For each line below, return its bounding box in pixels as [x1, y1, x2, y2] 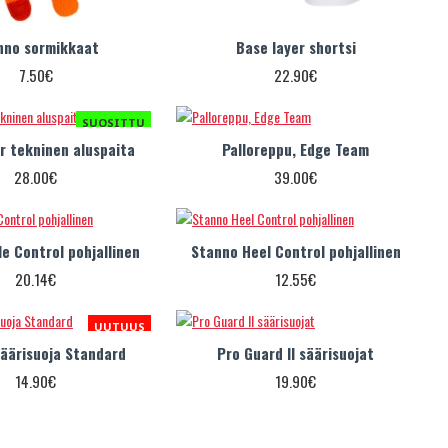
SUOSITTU [81, 114, 145, 130]
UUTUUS [93, 318, 145, 334]
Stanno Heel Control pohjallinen [190, 239, 401, 262]
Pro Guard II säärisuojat [217, 341, 375, 364]
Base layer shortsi [235, 35, 356, 58]
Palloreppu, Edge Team [222, 137, 370, 160]
